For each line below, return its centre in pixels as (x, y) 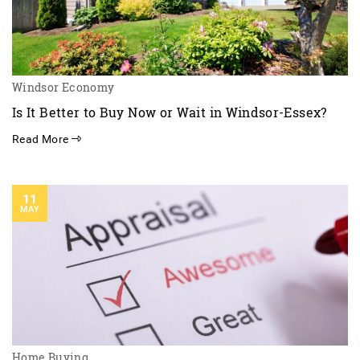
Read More (42, 139)
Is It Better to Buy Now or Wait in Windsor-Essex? (170, 112)
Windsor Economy (63, 87)
